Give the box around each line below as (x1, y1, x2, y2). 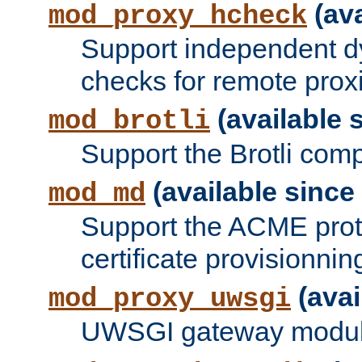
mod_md (48, 179, 145, 210)
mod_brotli (48, 106, 210, 137)
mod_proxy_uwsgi (48, 284, 291, 315)
